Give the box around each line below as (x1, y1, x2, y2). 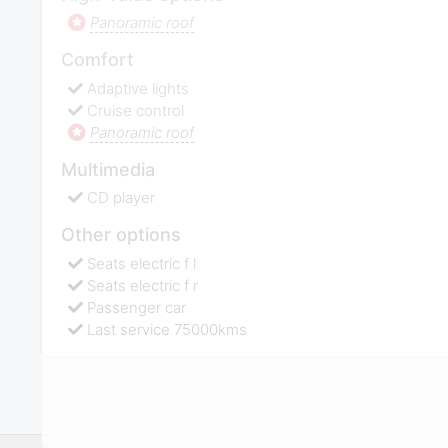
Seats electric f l (87, 253, 197, 273)
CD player (87, 188, 156, 208)
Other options (60, 224, 181, 246)
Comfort (60, 49, 134, 71)
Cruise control (87, 100, 185, 120)
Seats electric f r (87, 275, 199, 295)
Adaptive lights (87, 78, 190, 98)
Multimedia (60, 158, 155, 180)
